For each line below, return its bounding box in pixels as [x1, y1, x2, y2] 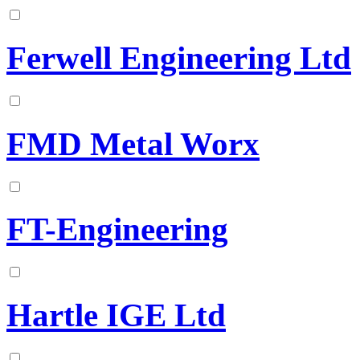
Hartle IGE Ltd [6, 297, 226, 334]
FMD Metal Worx [6, 125, 260, 162]
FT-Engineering [6, 211, 228, 248]
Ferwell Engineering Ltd [6, 39, 351, 76]
